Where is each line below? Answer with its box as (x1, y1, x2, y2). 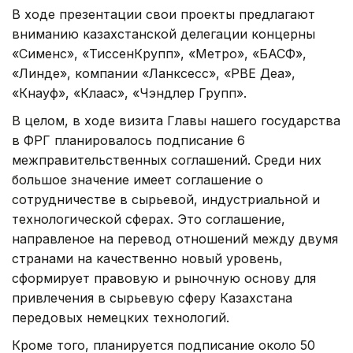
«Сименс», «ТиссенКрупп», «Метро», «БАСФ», (12, 45, 307, 61)
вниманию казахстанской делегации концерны (12, 25, 315, 42)
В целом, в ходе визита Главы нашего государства (12, 112, 340, 128)
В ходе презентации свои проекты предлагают (12, 6, 315, 22)
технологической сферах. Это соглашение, (12, 210, 285, 227)
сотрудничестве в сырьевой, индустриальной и (12, 191, 320, 207)
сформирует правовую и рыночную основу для (12, 269, 316, 286)
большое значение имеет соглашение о (12, 171, 263, 188)
